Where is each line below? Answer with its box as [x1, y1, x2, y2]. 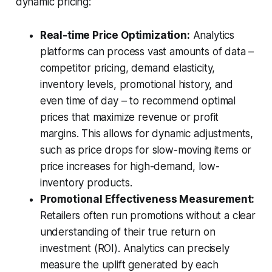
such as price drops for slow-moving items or [39, 144, 252, 157]
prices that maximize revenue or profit [39, 111, 219, 124]
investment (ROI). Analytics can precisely [39, 242, 229, 255]
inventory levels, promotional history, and [39, 78, 233, 91]
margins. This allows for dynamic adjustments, [39, 127, 254, 140]
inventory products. [39, 177, 132, 189]
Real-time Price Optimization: [39, 29, 190, 42]
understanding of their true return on [39, 226, 216, 239]
